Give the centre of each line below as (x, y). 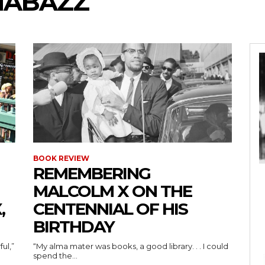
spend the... (55, 256)
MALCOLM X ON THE (112, 191)
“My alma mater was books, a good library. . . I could (131, 246)
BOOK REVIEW (61, 158)
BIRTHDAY (74, 227)
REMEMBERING (92, 173)
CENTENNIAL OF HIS (110, 209)
